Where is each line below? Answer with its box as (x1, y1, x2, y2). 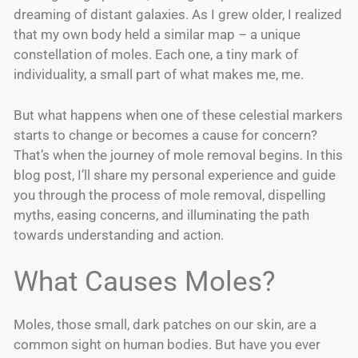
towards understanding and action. (14, 226, 224, 243)
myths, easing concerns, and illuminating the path (14, 206, 309, 223)
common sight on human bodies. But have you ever (14, 336, 320, 353)
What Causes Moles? (14, 265, 276, 299)
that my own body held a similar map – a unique (14, 26, 300, 43)
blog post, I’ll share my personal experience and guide (14, 166, 336, 183)
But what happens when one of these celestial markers (14, 106, 343, 123)
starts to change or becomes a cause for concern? (14, 126, 317, 143)
